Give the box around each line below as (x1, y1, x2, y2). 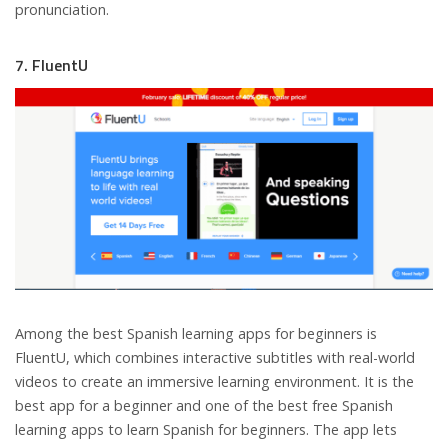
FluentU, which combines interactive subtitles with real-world (15, 347, 415, 367)
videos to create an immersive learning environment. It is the (15, 371, 414, 391)
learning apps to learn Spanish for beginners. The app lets (15, 419, 397, 439)
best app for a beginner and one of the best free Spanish (15, 395, 393, 415)
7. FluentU (15, 52, 88, 77)
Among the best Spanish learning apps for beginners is (15, 323, 377, 343)
